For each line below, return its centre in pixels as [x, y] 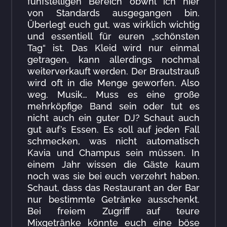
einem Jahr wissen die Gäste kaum [113, 165]
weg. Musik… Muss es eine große [113, 95]
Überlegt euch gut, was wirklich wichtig [113, 25]
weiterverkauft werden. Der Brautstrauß [113, 71]
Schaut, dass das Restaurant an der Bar [113, 188]
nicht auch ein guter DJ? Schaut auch [113, 118]
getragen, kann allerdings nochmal [113, 60]
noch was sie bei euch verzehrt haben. [113, 176]
